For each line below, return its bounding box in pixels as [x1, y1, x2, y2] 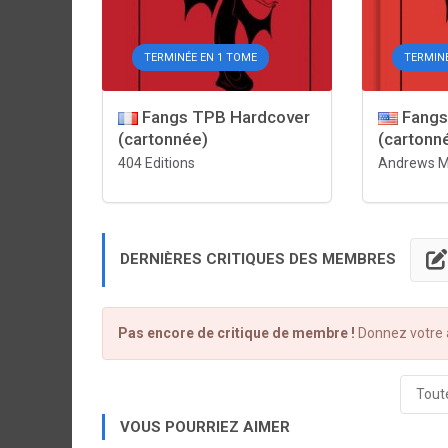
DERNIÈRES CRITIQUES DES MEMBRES [120, 249, 400, 268]
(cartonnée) [118, 129, 208, 149]
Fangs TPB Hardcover [138, 107, 310, 127]
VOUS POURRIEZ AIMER [120, 418, 290, 436]
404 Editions [118, 155, 195, 171]
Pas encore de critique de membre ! [118, 325, 355, 341]
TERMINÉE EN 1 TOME [144, 51, 257, 64]
